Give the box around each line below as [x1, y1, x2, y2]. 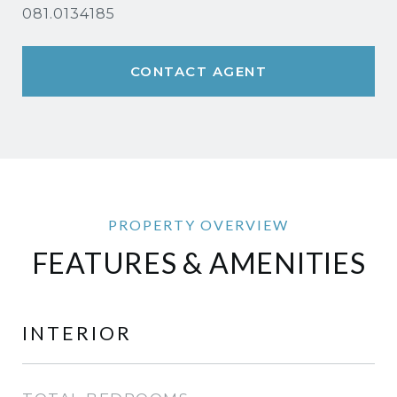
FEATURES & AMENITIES [31, 245, 366, 280]
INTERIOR [22, 322, 132, 344]
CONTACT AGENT [129, 63, 268, 80]
